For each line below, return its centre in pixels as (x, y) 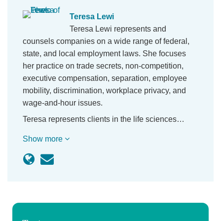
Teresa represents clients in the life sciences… (104, 119)
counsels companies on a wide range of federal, (106, 41)
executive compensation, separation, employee (105, 78)
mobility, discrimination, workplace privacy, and (104, 91)
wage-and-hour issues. (63, 103)
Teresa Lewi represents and (118, 29)
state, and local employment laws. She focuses (104, 54)
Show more (44, 139)
